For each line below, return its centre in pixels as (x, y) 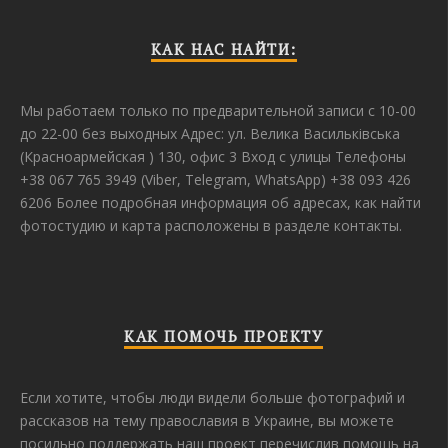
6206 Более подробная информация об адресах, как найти (220, 203)
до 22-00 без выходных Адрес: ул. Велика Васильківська (210, 134)
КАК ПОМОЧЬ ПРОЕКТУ (223, 336)
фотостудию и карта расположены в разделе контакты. (211, 226)
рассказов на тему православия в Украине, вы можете (207, 421)
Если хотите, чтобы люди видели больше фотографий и (212, 398)
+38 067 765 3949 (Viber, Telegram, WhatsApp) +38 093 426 (215, 180)
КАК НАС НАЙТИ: (223, 49)
